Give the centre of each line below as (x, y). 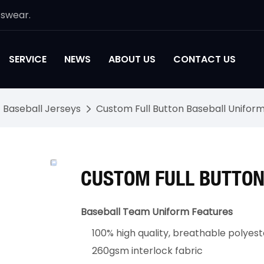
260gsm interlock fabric (148, 251)
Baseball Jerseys (42, 109)
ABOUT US (132, 60)
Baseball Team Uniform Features (157, 212)
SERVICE (28, 60)
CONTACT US (204, 60)
